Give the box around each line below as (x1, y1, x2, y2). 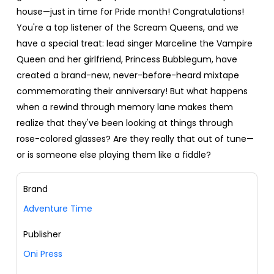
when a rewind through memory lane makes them (17, 101, 233, 114)
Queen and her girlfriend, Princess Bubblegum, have (17, 53, 237, 66)
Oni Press (23, 248, 62, 261)
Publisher (23, 228, 61, 241)
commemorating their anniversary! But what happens (17, 85, 248, 98)
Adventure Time (23, 202, 92, 215)
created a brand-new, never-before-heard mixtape (17, 69, 239, 82)
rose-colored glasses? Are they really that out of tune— (17, 133, 254, 146)
